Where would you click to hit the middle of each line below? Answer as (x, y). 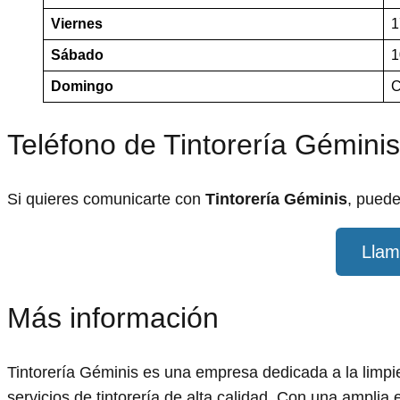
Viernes (77, 24)
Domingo (82, 87)
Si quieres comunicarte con (106, 200)
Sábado (77, 55)
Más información (113, 317)
